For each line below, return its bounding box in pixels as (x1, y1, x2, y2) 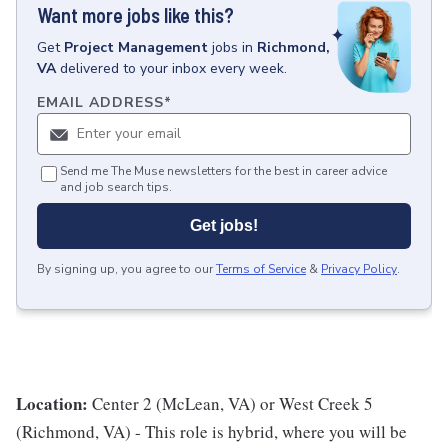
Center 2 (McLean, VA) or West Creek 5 (92, 392, 373, 416)
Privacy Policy (321, 261, 397, 278)
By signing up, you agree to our (37, 261, 213, 278)
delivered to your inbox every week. (60, 59, 287, 78)
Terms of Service (216, 261, 306, 278)
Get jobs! (190, 217, 258, 235)
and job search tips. (60, 179, 172, 196)
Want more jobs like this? (37, 3, 234, 27)
